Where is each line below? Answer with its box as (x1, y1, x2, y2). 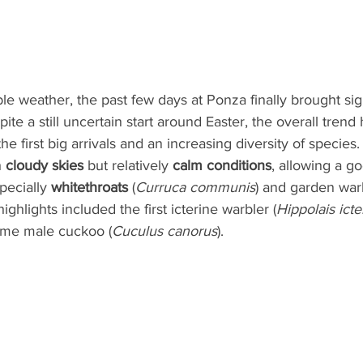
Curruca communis (135, 179, 255, 195)
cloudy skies (6, 157, 83, 173)
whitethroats (51, 179, 128, 195)
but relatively (83, 157, 173, 173)
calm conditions (173, 157, 271, 173)
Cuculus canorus (112, 223, 217, 239)
